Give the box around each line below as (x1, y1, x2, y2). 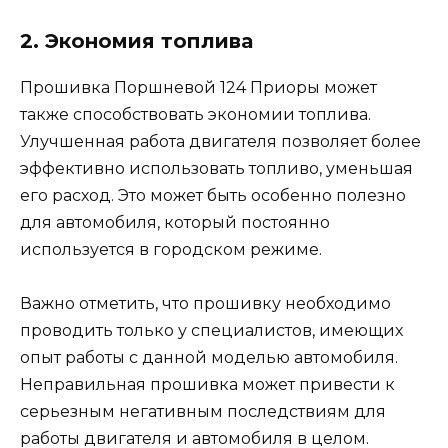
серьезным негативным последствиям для (20, 401, 386, 421)
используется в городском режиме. (20, 239, 322, 259)
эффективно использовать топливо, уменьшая (20, 158, 413, 178)
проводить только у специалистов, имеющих (20, 320, 403, 340)
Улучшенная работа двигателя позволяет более (20, 131, 421, 151)
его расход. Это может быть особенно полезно (20, 185, 406, 205)
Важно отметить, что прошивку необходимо (20, 293, 391, 313)
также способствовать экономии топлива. (20, 104, 371, 124)
